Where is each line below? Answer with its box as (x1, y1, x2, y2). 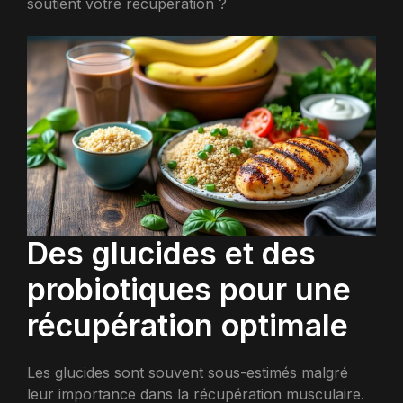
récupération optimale (27, 306, 348, 344)
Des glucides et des (27, 234, 316, 272)
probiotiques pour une (27, 270, 351, 308)
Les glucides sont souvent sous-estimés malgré (27, 363, 348, 381)
